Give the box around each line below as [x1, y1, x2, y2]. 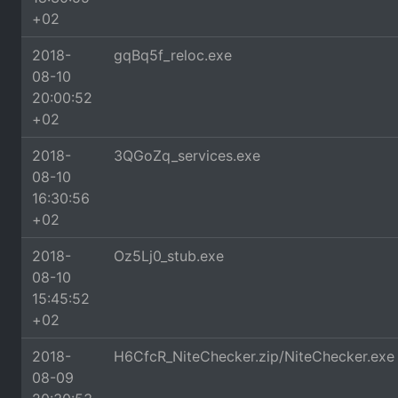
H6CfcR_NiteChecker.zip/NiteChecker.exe [114, 347, 394, 365]
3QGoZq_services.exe [114, 147, 260, 164]
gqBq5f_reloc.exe [114, 46, 232, 64]
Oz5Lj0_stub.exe [114, 247, 224, 265]
